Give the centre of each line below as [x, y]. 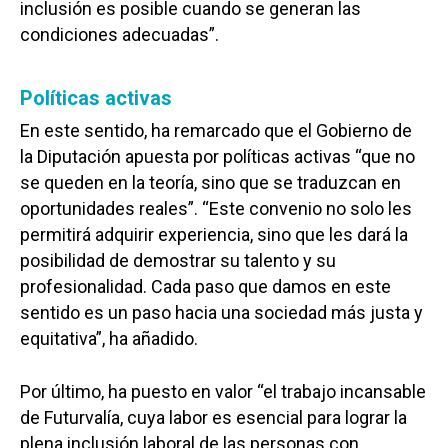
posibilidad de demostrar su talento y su [178, 260]
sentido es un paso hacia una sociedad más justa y [221, 312]
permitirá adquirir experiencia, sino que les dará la [214, 234]
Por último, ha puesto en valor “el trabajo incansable [223, 391]
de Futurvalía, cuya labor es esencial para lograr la [213, 417]
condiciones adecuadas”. [119, 34]
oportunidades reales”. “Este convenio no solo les [216, 208]
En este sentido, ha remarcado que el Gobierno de [216, 130]
